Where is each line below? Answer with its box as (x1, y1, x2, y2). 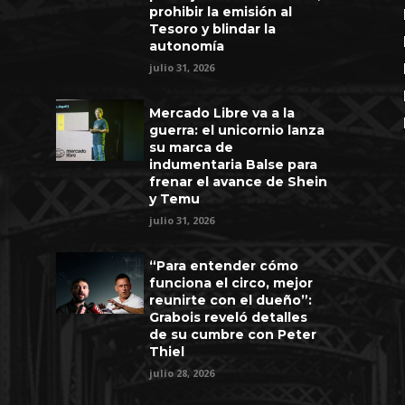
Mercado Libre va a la (149, 105, 296, 122)
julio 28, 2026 (149, 366, 215, 381)
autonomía (149, 38, 225, 55)
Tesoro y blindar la (149, 21, 277, 38)
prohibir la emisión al (149, 4, 293, 21)
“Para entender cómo (149, 258, 299, 275)
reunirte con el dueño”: (149, 292, 313, 309)
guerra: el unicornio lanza (149, 122, 325, 139)
